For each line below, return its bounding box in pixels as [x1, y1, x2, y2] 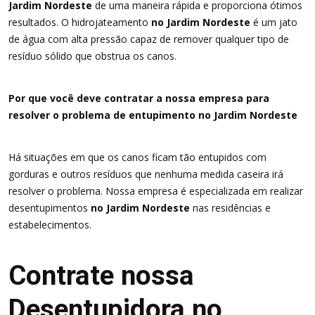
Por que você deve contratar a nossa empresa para [8, 91, 269, 105]
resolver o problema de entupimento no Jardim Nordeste [8, 108, 297, 122]
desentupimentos [8, 201, 88, 214]
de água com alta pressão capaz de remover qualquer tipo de [8, 32, 289, 46]
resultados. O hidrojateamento [8, 15, 148, 29]
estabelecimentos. [8, 218, 91, 231]
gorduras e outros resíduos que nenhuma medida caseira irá [8, 167, 283, 181]
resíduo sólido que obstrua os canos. [8, 49, 176, 63]
